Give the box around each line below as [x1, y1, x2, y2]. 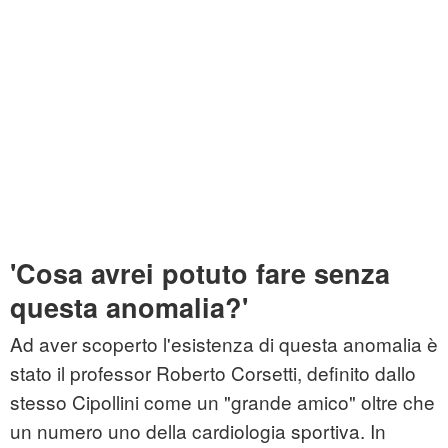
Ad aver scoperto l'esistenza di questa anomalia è [10, 330, 438, 358]
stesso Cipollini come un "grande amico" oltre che [10, 388, 435, 416]
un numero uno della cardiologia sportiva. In [10, 417, 386, 445]
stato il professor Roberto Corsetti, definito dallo [10, 359, 416, 387]
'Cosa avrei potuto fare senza [10, 254, 390, 293]
